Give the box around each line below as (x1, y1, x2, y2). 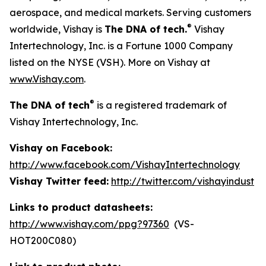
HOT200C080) (9, 235, 76, 246)
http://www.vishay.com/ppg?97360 (9, 218, 169, 230)
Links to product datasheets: (9, 201, 153, 213)
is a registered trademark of (94, 99, 227, 111)
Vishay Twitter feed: (9, 175, 109, 187)
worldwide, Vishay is (9, 23, 104, 35)
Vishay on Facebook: (9, 142, 112, 154)
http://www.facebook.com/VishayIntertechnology (9, 159, 240, 170)
